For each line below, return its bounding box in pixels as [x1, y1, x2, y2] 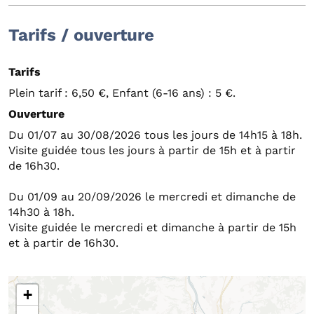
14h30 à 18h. [8, 205, 74, 219]
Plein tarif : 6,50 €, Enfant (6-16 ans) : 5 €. [8, 86, 235, 100]
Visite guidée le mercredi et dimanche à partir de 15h [8, 221, 296, 235]
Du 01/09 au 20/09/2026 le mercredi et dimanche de [8, 190, 296, 204]
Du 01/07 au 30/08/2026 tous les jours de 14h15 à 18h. [8, 128, 302, 142]
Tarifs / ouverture [8, 25, 154, 46]
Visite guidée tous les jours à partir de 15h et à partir [8, 144, 296, 158]
